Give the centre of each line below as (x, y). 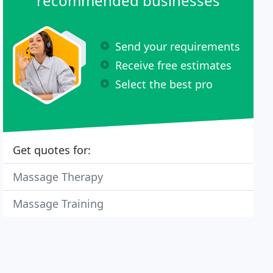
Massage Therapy (58, 177)
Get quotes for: (52, 150)
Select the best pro (164, 84)
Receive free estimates (174, 65)
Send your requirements (178, 46)
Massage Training (58, 204)
